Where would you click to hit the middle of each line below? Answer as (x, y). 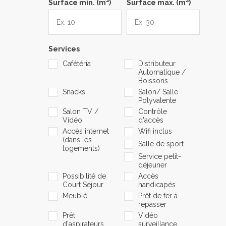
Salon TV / (80, 111)
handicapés (157, 184)
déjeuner (153, 165)
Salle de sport (161, 144)
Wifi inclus (155, 131)
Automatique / (162, 72)
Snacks (74, 92)
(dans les (77, 139)
